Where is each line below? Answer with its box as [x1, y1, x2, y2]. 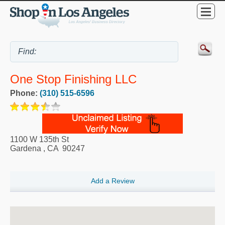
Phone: [10, 89, 40, 98]
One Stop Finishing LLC [10, 72, 137, 86]
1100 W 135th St [10, 135, 69, 144]
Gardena [10, 144, 41, 153]
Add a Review [90, 177, 135, 185]
